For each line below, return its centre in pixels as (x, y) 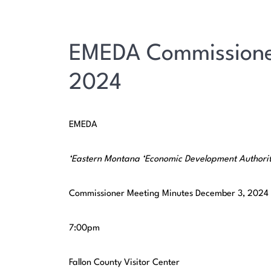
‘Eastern (86, 160)
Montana (122, 160)
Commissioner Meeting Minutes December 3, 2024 (169, 194)
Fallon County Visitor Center (125, 263)
